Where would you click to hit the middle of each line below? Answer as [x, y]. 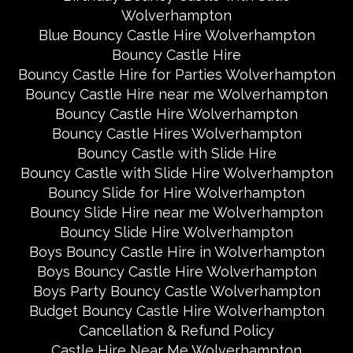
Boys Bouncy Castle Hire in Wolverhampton [176, 252]
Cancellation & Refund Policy [176, 331]
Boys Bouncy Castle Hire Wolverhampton [176, 271]
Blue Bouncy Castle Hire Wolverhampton [176, 35]
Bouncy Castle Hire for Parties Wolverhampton [176, 74]
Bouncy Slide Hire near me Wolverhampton [176, 212]
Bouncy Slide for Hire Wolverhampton [176, 193]
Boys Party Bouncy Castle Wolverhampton [176, 291]
